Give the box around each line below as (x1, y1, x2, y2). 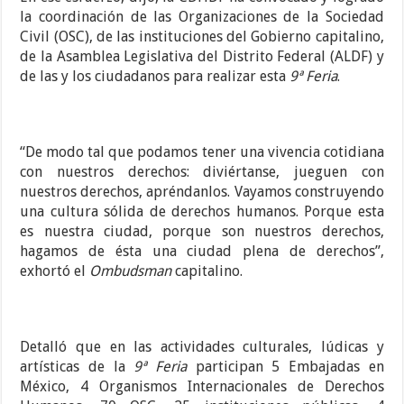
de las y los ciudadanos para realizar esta (20, 68, 290, 86)
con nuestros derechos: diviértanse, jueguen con (20, 163, 384, 181)
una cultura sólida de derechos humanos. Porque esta (20, 203, 384, 221)
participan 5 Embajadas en (187, 358, 384, 376)
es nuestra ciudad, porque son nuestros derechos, (20, 223, 384, 241)
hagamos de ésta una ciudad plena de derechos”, (20, 243, 384, 261)
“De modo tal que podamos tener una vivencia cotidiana (20, 143, 384, 161)
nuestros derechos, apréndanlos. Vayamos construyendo (20, 183, 384, 201)
